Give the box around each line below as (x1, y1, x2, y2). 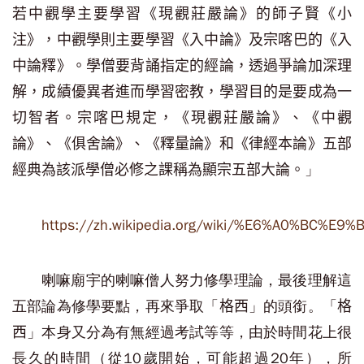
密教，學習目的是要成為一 (175, 84, 352, 100)
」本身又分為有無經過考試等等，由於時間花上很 (27, 323, 353, 341)
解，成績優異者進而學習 (12, 84, 175, 100)
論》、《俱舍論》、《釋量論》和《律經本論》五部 (12, 136, 352, 152)
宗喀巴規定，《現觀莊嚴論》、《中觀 (77, 110, 352, 126)
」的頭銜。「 (248, 297, 338, 315)
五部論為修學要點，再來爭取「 (12, 297, 219, 315)
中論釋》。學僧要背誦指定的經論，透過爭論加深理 (12, 58, 352, 74)
